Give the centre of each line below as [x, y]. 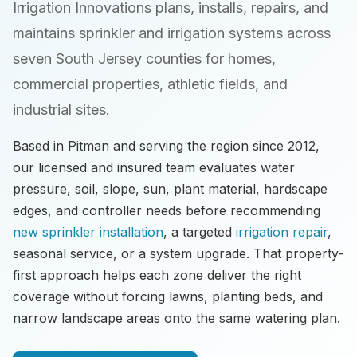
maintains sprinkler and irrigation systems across [172, 33]
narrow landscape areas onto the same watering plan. [177, 318]
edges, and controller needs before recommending [167, 210]
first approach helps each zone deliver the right [157, 275]
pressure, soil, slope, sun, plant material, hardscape [170, 189]
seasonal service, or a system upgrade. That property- [178, 253]
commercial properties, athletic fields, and [150, 84]
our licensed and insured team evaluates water [154, 167]
